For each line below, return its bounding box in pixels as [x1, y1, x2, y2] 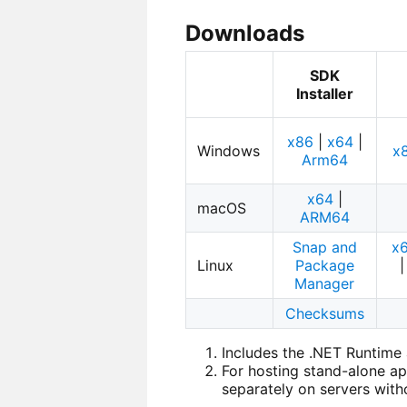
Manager [294, 274, 355, 293]
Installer [295, 84, 353, 104]
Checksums [284, 304, 364, 323]
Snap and [292, 238, 357, 257]
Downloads [184, 20, 304, 47]
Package [294, 256, 354, 275]
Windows [197, 142, 261, 161]
